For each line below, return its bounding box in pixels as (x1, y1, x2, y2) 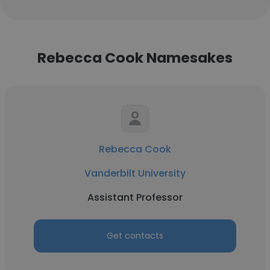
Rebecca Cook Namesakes (37, 48, 233, 67)
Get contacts (107, 230, 163, 242)
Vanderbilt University (84, 166, 186, 180)
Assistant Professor (87, 190, 183, 204)
